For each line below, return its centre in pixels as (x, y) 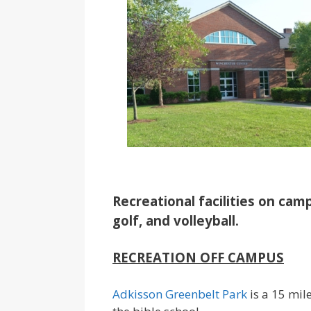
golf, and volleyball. (176, 220)
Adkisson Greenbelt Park (181, 294)
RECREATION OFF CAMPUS (198, 257)
